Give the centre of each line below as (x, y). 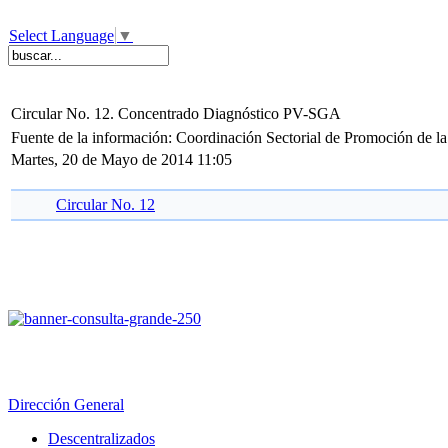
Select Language (61, 36)
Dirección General (66, 405)
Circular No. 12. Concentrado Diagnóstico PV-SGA (176, 114)
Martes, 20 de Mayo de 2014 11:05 (121, 160)
